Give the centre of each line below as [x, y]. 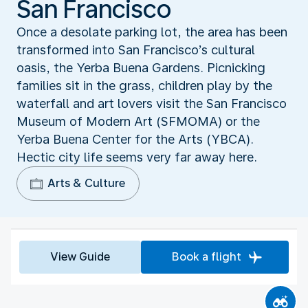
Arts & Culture [86, 183]
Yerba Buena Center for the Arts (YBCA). [135, 139]
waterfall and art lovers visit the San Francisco [152, 103]
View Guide [80, 256]
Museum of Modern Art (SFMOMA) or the [138, 121]
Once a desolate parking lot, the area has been [152, 32]
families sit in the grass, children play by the [144, 85]
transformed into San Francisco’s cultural [136, 49]
